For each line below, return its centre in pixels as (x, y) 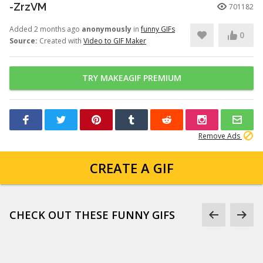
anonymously (107, 29)
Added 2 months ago (45, 29)
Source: (23, 41)
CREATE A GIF (131, 168)
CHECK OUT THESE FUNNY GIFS (92, 215)
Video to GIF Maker (115, 41)
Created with (60, 41)
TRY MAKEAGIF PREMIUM (131, 78)
